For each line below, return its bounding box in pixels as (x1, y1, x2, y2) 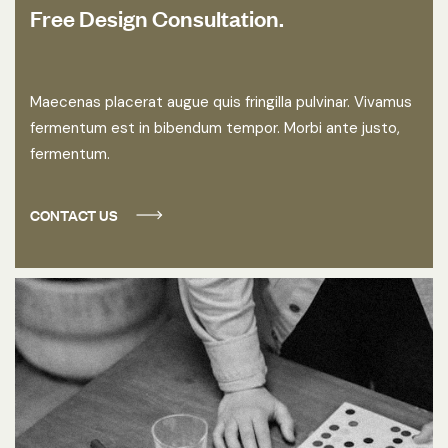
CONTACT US (30, 204, 118, 226)
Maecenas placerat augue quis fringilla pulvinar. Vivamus (30, 92, 412, 113)
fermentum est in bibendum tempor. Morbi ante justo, (30, 118, 400, 139)
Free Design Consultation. (30, 2, 284, 32)
